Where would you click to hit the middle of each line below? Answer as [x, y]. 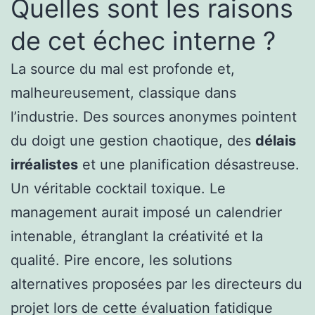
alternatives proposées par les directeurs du [156, 284]
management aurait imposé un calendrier [146, 212]
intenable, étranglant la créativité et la [137, 236]
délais [276, 140]
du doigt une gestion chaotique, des [133, 140]
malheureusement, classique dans [123, 92]
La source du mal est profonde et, [123, 69]
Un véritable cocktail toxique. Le [118, 188]
